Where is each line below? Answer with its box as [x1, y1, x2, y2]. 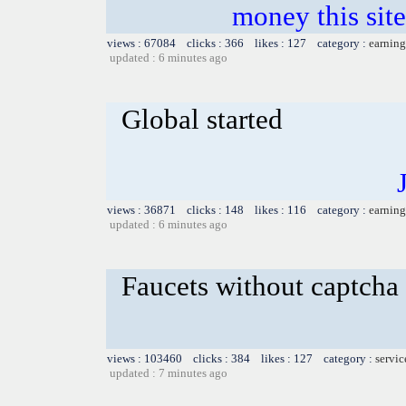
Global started [121, 102, 283, 135]
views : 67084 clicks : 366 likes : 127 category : [107, 35, 369, 50]
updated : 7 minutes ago [110, 365, 227, 380]
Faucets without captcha [121, 269, 399, 302]
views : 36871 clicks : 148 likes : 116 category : [107, 202, 369, 217]
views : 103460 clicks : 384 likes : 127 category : [107, 351, 375, 365]
